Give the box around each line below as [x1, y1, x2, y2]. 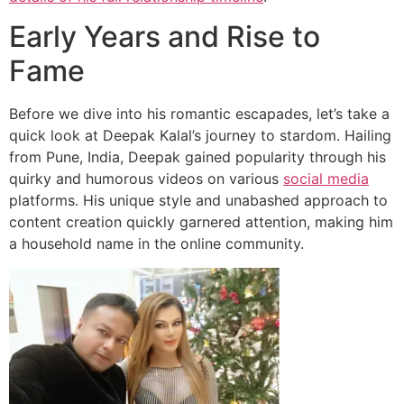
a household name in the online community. [9, 234, 304, 253]
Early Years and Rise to [9, 19, 320, 55]
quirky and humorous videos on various [9, 170, 283, 188]
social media [283, 170, 369, 188]
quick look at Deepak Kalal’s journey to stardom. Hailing [9, 126, 391, 145]
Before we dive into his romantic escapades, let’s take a [9, 105, 390, 124]
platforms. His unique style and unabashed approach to [9, 191, 388, 210]
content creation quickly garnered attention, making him [9, 213, 393, 232]
